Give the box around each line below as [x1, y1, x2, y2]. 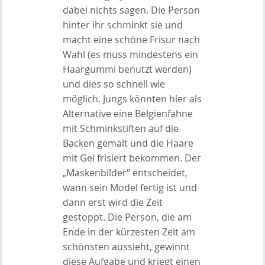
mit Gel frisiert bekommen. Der [62, 151, 201, 164]
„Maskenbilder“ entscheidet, [62, 166, 188, 179]
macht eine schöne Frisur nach [62, 33, 200, 46]
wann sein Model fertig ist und [62, 180, 197, 194]
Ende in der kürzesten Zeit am [62, 225, 195, 238]
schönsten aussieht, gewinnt [62, 240, 190, 253]
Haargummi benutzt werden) [62, 62, 192, 76]
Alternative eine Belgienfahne [62, 106, 193, 120]
